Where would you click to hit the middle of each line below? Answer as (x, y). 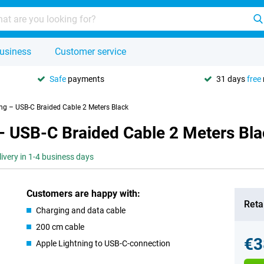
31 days (232, 79)
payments (85, 79)
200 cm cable (60, 227)
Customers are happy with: (84, 194)
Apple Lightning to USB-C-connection (103, 243)
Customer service (90, 52)
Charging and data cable (81, 210)
